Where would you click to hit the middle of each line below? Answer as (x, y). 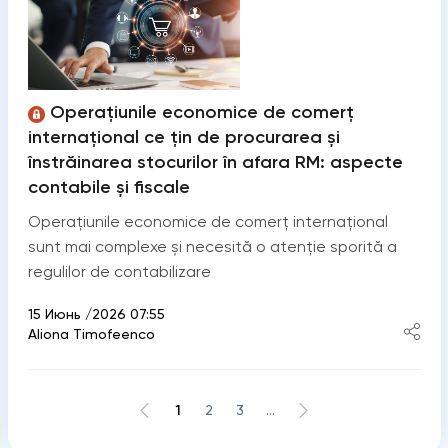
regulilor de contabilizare (119, 271)
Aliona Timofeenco (91, 333)
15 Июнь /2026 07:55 (96, 313)
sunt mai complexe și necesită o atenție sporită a (212, 246)
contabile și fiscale (108, 186)
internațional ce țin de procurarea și (183, 136)
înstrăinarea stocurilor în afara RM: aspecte (215, 161)
